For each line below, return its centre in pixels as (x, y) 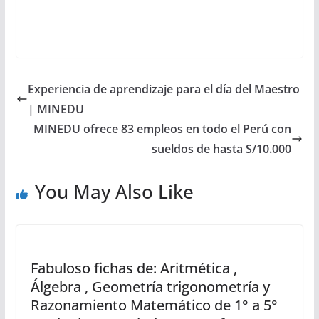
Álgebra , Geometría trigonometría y (150, 287)
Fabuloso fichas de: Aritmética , (134, 268)
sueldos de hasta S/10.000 (222, 149)
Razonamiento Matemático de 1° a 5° (154, 305)
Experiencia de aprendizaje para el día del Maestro (163, 89)
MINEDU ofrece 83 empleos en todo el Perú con (163, 129)
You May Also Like (114, 192)
